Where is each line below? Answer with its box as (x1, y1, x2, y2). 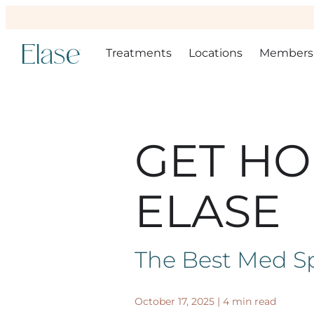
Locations (188, 46, 243, 60)
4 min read (223, 295, 276, 308)
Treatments (105, 46, 172, 60)
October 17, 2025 (135, 295, 214, 308)
